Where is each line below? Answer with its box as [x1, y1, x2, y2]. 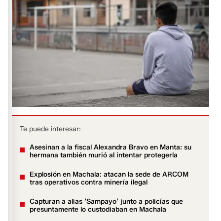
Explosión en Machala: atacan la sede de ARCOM [30, 170, 189, 179]
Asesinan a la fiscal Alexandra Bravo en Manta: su [30, 143, 192, 151]
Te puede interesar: [20, 124, 81, 133]
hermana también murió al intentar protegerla [30, 150, 178, 159]
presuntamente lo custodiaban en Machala [30, 205, 167, 214]
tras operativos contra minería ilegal [30, 178, 148, 186]
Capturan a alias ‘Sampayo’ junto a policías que [30, 197, 184, 206]
